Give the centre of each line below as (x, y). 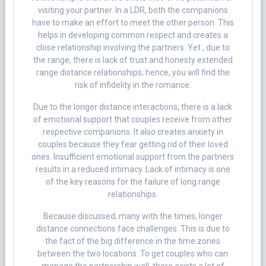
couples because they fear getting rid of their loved (133, 145)
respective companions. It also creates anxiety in (133, 132)
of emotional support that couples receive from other (133, 120)
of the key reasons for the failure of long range (133, 182)
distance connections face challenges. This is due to (133, 229)
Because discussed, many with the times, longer (133, 216)
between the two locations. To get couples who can (133, 254)
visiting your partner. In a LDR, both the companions (133, 10)
